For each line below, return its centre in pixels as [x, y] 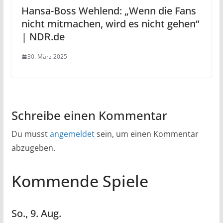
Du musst [30, 134]
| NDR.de [43, 37]
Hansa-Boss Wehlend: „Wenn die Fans [109, 11]
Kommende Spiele [80, 181]
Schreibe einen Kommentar [89, 115]
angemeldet [72, 134]
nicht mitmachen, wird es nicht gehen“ [110, 24]
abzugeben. [33, 148]
